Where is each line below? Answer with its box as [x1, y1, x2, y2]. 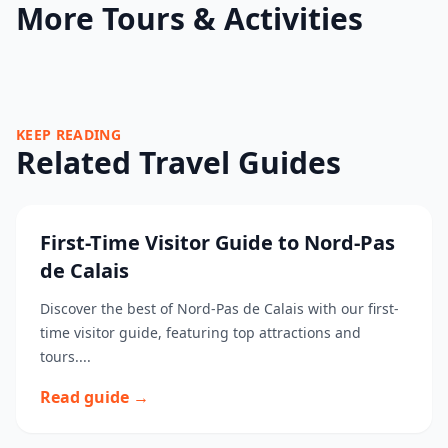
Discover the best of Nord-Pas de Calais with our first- [40, 299, 399, 318]
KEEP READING [16, 125, 122, 144]
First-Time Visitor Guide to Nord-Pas [40, 229, 395, 256]
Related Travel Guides [16, 142, 341, 183]
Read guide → [40, 386, 149, 408]
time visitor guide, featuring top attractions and [40, 323, 361, 342]
